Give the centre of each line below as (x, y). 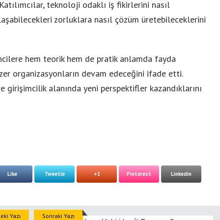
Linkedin (181, 174)
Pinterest (139, 174)
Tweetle (55, 174)
